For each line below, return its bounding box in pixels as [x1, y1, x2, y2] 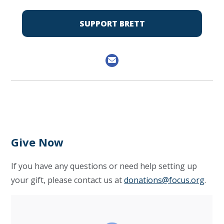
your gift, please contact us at [11, 174, 124, 185]
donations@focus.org [124, 174, 205, 185]
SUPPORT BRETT [79, 18, 145, 29]
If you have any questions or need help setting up [11, 160, 197, 171]
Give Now [11, 134, 64, 149]
